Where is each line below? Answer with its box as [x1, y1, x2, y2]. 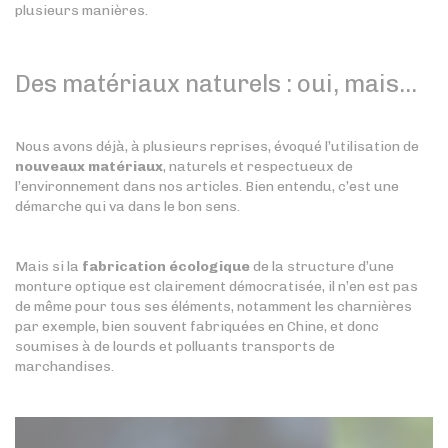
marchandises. [15, 358, 114, 375]
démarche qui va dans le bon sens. [15, 198, 240, 215]
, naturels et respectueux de [163, 158, 353, 175]
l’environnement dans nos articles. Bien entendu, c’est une [15, 178, 399, 195]
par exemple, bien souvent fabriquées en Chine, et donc [15, 318, 379, 335]
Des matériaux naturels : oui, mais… [15, 69, 417, 98]
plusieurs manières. [15, 2, 148, 19]
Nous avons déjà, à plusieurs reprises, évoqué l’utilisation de [15, 138, 419, 155]
